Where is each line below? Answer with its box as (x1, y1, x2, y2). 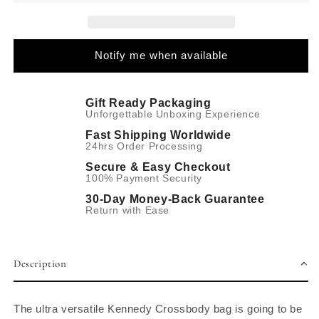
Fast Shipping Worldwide (85, 128, 231, 141)
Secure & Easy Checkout (85, 160, 231, 173)
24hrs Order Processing (85, 140, 203, 152)
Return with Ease (85, 204, 169, 216)
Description (14, 256, 67, 270)
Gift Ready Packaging (85, 96, 211, 109)
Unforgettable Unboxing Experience (85, 108, 261, 120)
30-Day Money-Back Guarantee (85, 192, 265, 205)
